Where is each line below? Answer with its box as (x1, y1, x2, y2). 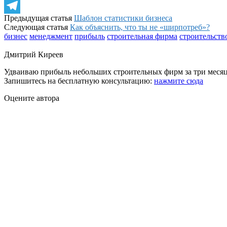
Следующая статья (4, 22, 70, 31)
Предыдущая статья (4, 13, 74, 22)
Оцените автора (4, 93, 59, 102)
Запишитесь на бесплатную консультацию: (4, 76, 154, 85)
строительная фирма (107, 31, 177, 41)
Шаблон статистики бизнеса (74, 13, 172, 22)
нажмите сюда (154, 76, 203, 85)
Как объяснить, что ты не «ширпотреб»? (70, 22, 210, 31)
